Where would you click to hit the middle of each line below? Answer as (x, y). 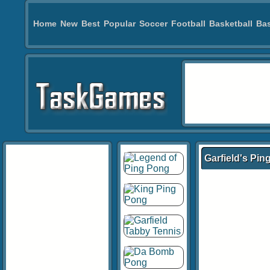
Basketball (231, 24)
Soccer (153, 24)
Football (188, 24)
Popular (120, 24)
